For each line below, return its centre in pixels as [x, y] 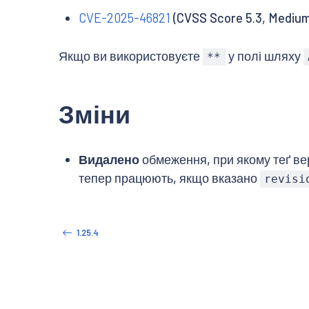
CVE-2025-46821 [124, 18]
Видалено [109, 159]
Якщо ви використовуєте [131, 56]
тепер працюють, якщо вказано [169, 178]
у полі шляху [264, 56]
